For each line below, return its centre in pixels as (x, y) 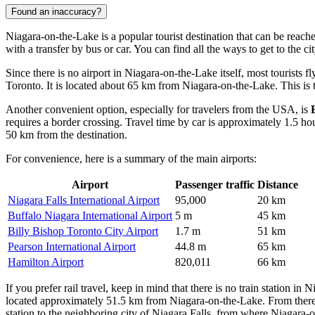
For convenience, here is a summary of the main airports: (131, 159)
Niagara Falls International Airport (84, 200)
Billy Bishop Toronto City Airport (83, 231)
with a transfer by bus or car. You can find (99, 49)
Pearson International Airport (72, 247)
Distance (278, 185)
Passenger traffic (215, 185)
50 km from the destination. (66, 135)
